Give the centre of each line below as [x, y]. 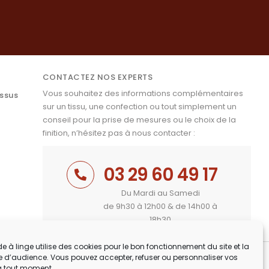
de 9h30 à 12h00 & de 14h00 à [161, 207]
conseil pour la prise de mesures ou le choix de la [139, 120]
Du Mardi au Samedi [160, 193]
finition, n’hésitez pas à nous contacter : [119, 133]
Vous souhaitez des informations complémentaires [143, 94]
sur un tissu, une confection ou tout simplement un [139, 107]
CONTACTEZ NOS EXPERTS [98, 77]
